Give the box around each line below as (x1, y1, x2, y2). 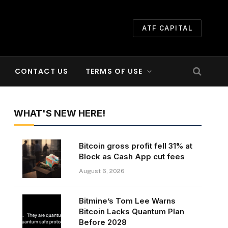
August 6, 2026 (78, 167, 125, 175)
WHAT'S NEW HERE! (13, 108, 105, 119)
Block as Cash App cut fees (78, 152, 185, 161)
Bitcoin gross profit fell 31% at (78, 141, 192, 151)
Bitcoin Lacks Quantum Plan (78, 207, 184, 216)
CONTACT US (14, 66, 69, 76)
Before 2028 (78, 217, 127, 227)
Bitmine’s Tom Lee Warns (78, 196, 176, 206)
